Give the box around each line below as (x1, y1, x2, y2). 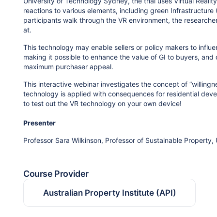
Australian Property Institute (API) (43, 187, 176, 198)
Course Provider (23, 168, 89, 179)
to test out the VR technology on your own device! (23, 99, 184, 108)
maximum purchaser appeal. (23, 62, 113, 71)
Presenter (23, 118, 56, 127)
